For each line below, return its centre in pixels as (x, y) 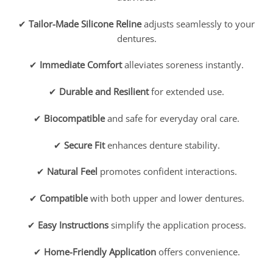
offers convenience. (198, 251)
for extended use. (186, 92)
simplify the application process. (177, 225)
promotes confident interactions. (167, 172)
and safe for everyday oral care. (172, 118)
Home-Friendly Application (100, 251)
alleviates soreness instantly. (183, 65)
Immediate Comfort (81, 65)
